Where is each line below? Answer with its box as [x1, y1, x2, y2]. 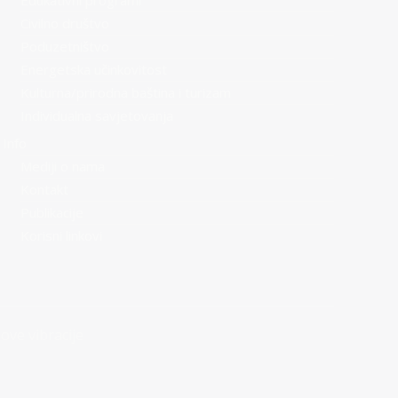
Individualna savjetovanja [20, 107, 173, 124]
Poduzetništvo [20, 37, 109, 55]
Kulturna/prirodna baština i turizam [20, 84, 231, 101]
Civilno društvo [20, 14, 109, 32]
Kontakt [20, 180, 68, 198]
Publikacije [20, 203, 84, 221]
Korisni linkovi [20, 227, 102, 244]
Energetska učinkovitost [20, 60, 167, 78]
